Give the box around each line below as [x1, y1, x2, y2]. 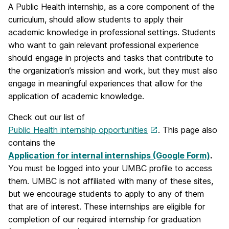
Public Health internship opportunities [8, 125, 148, 135]
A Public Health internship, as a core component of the [8, 2, 215, 12]
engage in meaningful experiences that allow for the [8, 78, 202, 88]
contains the [8, 138, 55, 148]
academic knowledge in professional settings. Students [8, 27, 216, 37]
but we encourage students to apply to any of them [8, 189, 204, 199]
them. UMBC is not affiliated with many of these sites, [8, 176, 213, 186]
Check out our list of [8, 112, 85, 122]
